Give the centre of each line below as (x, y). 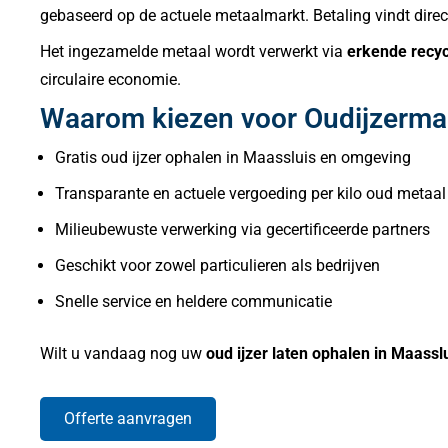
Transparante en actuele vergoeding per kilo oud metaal (250, 193)
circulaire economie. (110, 80)
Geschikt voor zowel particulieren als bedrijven (217, 265)
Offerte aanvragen (128, 419)
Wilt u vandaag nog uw (123, 353)
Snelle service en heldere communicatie (193, 301)
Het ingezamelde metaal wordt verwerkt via (193, 52)
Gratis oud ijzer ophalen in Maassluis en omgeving (233, 157)
